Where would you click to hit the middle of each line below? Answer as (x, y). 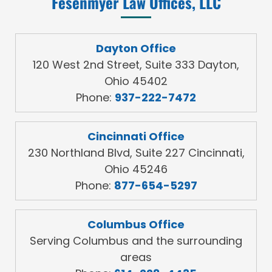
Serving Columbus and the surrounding (136, 240)
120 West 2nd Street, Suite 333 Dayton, (136, 64)
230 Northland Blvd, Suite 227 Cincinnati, (136, 152)
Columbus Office (136, 224)
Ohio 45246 (136, 169)
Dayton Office (136, 48)
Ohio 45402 (136, 81)
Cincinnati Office (136, 136)
